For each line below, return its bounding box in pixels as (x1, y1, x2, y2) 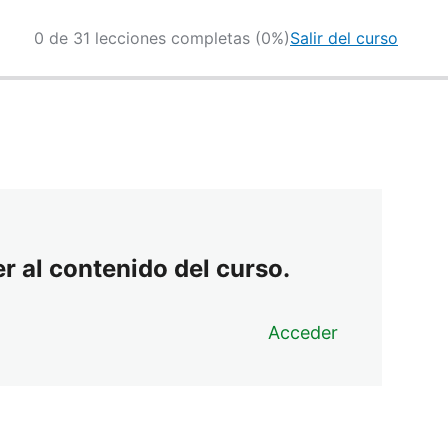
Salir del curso (290, 27, 398, 48)
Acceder (268, 321, 339, 343)
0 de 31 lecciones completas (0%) (34, 27, 290, 48)
